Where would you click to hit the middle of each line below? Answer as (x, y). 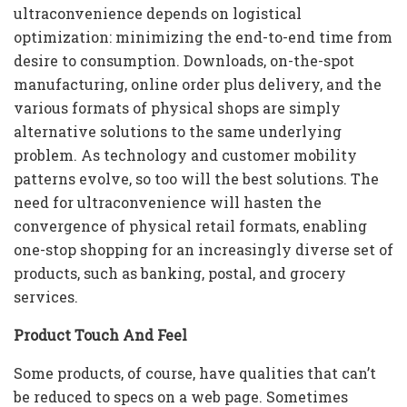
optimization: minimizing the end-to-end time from (203, 37)
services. (46, 297)
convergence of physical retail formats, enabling (190, 226)
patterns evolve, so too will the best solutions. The (196, 179)
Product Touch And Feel (100, 335)
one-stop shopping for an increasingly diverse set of (203, 250)
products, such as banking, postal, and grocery (180, 273)
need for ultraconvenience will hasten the (168, 203)
